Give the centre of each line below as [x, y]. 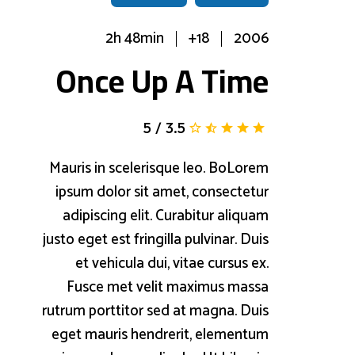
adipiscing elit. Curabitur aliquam [166, 216]
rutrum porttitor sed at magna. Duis [155, 311]
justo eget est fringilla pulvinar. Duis [156, 239]
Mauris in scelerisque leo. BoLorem [159, 168]
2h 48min [135, 38]
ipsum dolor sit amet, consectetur [162, 192]
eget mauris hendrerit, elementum [160, 334]
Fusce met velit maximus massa [168, 287]
